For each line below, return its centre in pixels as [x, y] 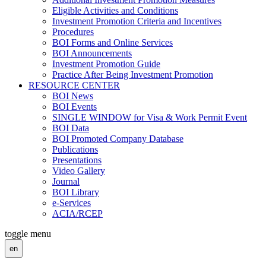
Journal [66, 181]
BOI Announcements [92, 53]
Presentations [77, 160]
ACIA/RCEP [77, 213]
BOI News [73, 96]
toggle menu [28, 233]
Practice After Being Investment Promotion [133, 74]
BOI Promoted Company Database [118, 138]
